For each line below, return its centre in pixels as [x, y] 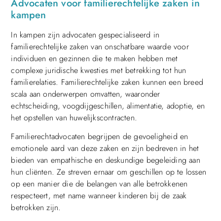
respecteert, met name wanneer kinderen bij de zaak [99, 196]
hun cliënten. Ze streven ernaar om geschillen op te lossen [109, 172]
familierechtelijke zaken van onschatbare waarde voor [100, 46]
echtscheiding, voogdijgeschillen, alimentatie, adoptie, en [108, 106]
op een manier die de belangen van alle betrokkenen [99, 184]
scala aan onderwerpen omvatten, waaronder [86, 94]
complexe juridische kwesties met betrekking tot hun [99, 70]
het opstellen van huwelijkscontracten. [74, 117]
